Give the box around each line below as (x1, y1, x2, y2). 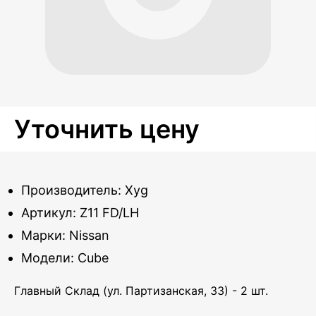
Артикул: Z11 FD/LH (21, 205, 139, 220)
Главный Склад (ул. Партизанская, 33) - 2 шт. (14, 284, 268, 298)
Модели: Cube (21, 250, 109, 265)
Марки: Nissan (21, 228, 109, 243)
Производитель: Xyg (21, 183, 148, 197)
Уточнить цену (14, 114, 200, 145)
